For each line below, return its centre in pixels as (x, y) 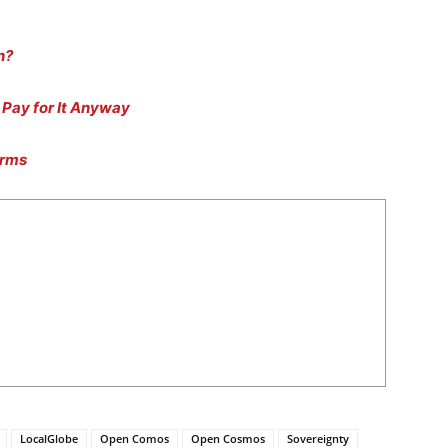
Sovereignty (318, 438)
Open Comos (134, 438)
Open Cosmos (228, 438)
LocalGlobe (49, 438)
